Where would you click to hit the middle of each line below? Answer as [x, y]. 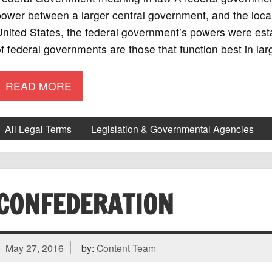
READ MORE [39, 86]
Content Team [127, 248]
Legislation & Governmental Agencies [173, 129]
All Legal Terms [38, 129]
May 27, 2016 [35, 248]
